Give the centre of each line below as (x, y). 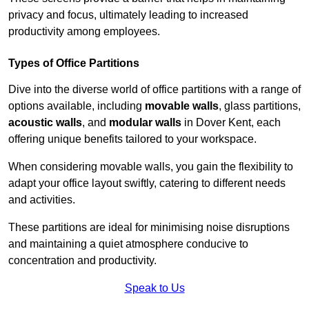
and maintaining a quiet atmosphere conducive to (128, 244)
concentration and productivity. (82, 261)
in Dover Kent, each (231, 123)
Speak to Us (154, 288)
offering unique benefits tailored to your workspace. (132, 139)
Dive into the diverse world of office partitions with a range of (154, 90)
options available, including (77, 106)
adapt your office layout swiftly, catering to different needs (147, 183)
